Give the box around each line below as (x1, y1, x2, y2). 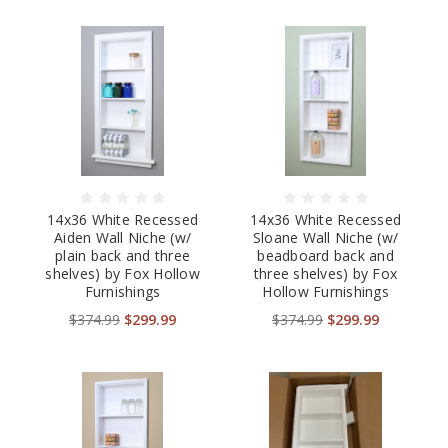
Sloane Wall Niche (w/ (252, 228, 399, 248)
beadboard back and (257, 246, 394, 266)
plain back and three (55, 246, 190, 266)
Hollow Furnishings (262, 282, 389, 302)
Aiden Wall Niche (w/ (54, 228, 191, 248)
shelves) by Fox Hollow (45, 264, 200, 284)
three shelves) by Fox (253, 264, 398, 284)
